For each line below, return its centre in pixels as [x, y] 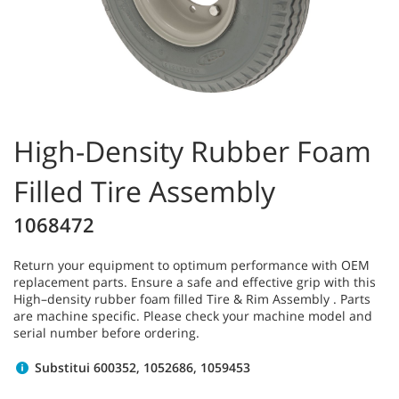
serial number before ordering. [106, 332]
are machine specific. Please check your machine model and [193, 315]
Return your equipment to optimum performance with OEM [191, 265]
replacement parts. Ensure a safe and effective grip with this [195, 281]
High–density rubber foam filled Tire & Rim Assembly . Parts [192, 298]
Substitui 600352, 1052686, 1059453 [140, 367]
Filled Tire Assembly [144, 191]
